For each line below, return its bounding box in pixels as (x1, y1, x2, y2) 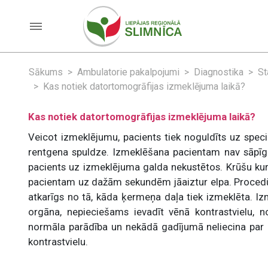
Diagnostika (194, 66, 243, 78)
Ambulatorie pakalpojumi (77, 66, 179, 78)
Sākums (29, 66, 63, 78)
